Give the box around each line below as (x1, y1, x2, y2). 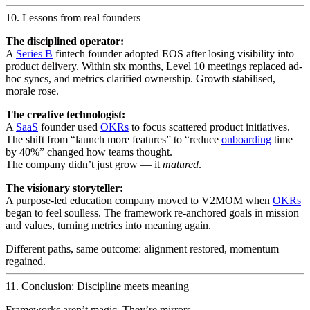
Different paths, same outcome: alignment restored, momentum (6, 242, 279, 255)
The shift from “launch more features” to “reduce (6, 133, 221, 145)
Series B (16, 47, 53, 60)
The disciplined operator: (6, 35, 124, 47)
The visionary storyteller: (6, 181, 123, 194)
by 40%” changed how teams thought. (6, 145, 172, 158)
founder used (38, 120, 100, 133)
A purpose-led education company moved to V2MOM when (6, 194, 273, 206)
